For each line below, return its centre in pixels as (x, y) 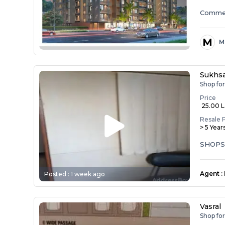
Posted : (58, 174)
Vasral (211, 206)
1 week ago (88, 174)
